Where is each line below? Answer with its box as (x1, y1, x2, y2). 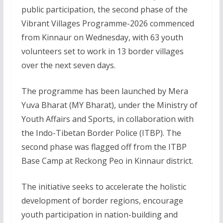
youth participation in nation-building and (21, 209, 178, 220)
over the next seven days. (21, 60, 115, 71)
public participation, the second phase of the (21, 4, 188, 15)
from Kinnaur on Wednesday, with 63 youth (21, 32, 183, 43)
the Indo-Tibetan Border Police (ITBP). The (21, 127, 181, 138)
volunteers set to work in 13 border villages (21, 46, 184, 57)
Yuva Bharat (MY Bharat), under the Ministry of (21, 100, 198, 111)
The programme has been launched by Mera (21, 86, 188, 97)
